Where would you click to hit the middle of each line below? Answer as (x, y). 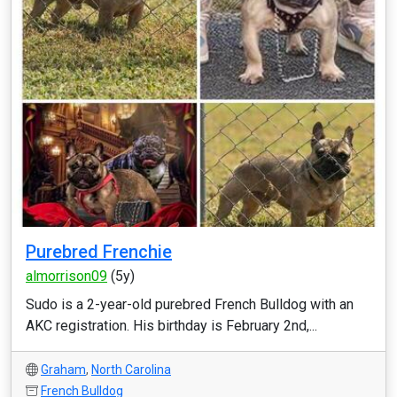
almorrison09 (66, 276)
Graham (63, 370)
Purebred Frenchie (99, 252)
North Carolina (131, 370)
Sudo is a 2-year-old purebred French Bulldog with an (190, 304)
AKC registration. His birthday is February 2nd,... (171, 326)
